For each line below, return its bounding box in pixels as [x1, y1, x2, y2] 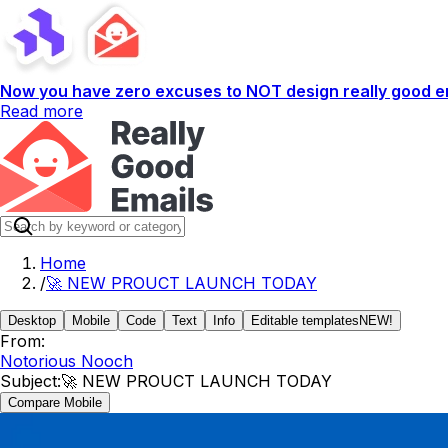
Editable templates [251, 313, 359, 328]
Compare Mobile [8, 395, 102, 410]
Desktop [8, 313, 56, 328]
